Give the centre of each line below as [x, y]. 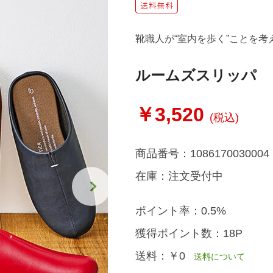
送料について [215, 257]
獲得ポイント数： [179, 233]
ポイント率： [168, 211]
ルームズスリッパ [196, 75]
